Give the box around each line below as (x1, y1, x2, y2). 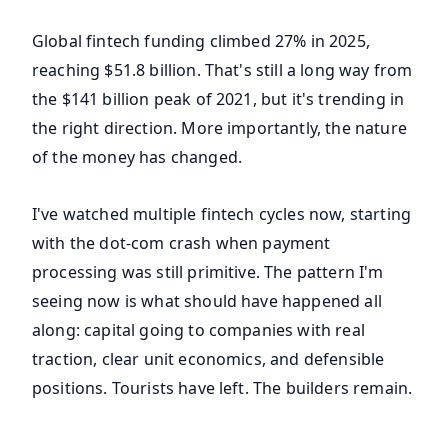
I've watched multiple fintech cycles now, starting (32, 203, 412, 226)
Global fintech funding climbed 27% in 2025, (32, 30, 370, 53)
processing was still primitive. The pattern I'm (32, 261, 384, 284)
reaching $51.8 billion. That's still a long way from (32, 59, 413, 82)
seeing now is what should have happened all (32, 290, 382, 313)
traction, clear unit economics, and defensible (32, 348, 385, 371)
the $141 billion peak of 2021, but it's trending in (32, 88, 405, 111)
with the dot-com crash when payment (32, 232, 331, 255)
